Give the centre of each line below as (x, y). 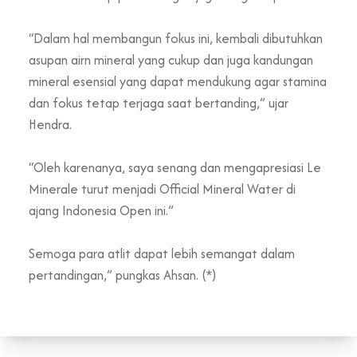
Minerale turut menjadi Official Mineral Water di (162, 189)
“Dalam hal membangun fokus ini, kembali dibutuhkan (176, 39)
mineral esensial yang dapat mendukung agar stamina (178, 82)
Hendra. (50, 125)
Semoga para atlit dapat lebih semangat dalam (162, 254)
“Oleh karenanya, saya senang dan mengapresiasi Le (175, 168)
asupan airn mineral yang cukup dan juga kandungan (171, 60)
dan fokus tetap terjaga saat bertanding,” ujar (159, 103)
